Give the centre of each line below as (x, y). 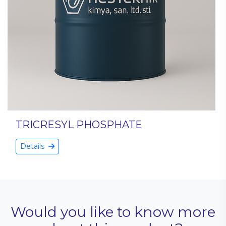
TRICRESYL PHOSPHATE (79, 125)
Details (33, 147)
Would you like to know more (113, 212)
